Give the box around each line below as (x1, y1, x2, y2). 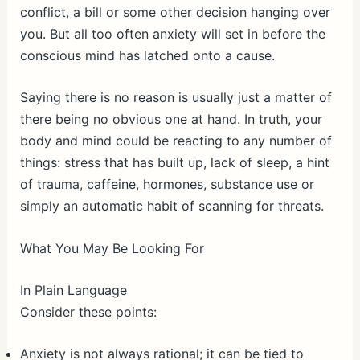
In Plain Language (19, 281, 127, 298)
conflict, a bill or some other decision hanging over (19, 3, 330, 20)
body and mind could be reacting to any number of (19, 133, 332, 149)
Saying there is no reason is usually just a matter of (19, 89, 332, 106)
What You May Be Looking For (19, 239, 204, 256)
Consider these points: (19, 303, 157, 320)
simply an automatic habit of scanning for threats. (19, 198, 324, 215)
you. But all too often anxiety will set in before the (19, 25, 325, 42)
